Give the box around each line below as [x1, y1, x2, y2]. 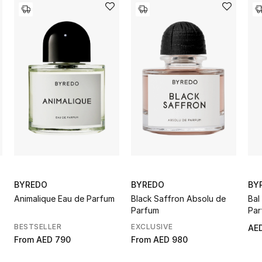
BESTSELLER [14, 222, 61, 231]
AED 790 [36, 235, 71, 244]
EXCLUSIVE [131, 222, 173, 231]
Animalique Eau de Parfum [14, 194, 115, 204]
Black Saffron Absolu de [131, 194, 226, 204]
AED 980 [153, 235, 188, 244]
